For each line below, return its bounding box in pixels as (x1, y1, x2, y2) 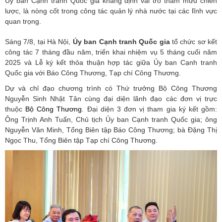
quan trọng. (5, 17, 41, 25)
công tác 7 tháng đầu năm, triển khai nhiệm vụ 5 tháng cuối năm (5, 48, 217, 56)
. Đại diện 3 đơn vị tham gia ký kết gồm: (82, 105, 218, 113)
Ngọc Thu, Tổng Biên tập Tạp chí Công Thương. (5, 136, 158, 144)
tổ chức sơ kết (169, 37, 218, 46)
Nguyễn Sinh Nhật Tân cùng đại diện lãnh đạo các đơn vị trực (5, 94, 217, 103)
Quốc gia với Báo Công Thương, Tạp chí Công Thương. (5, 68, 181, 77)
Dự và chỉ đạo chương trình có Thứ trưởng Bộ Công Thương (5, 84, 217, 92)
